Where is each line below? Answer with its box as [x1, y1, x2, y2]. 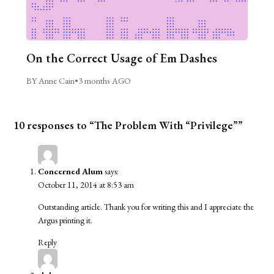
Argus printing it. [38, 215, 93, 226]
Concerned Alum [38, 166, 103, 177]
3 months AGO [78, 75, 131, 87]
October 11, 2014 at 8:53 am [38, 179, 135, 191]
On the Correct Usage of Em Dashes [26, 50, 217, 67]
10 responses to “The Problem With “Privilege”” [13, 118, 243, 133]
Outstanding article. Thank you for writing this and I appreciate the [38, 201, 254, 213]
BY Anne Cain [26, 75, 75, 87]
